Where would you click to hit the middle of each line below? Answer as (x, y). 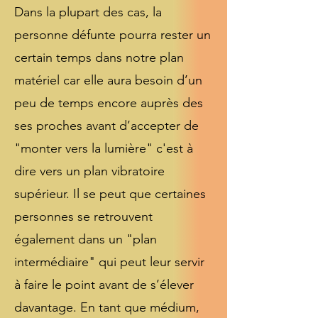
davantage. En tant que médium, (107, 307)
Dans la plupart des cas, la (88, 12)
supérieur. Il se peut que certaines (110, 194)
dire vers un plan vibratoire (89, 171)
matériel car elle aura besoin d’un (108, 80)
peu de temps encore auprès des (109, 103)
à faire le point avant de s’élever (104, 285)
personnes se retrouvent (83, 216)
